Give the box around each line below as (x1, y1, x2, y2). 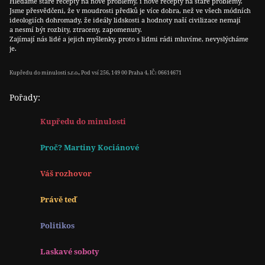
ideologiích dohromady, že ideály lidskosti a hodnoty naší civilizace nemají (9, 15, 241, 25)
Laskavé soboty (40, 246, 99, 257)
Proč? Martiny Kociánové (40, 142, 139, 153)
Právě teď (40, 194, 76, 205)
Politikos (40, 220, 75, 231)
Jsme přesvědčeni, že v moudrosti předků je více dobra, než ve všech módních (9, 6, 251, 15)
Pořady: (9, 92, 40, 104)
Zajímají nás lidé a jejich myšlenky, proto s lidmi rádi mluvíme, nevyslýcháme (9, 34, 248, 44)
